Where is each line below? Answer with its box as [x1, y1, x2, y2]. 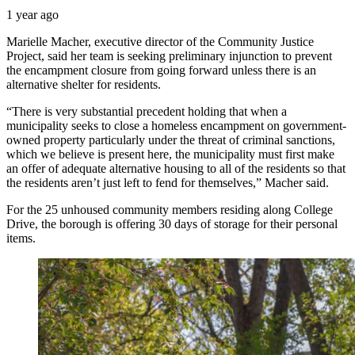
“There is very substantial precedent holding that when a [6, 104, 287, 118]
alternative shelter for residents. [6, 77, 161, 91]
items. [6, 231, 36, 245]
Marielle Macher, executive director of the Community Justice [6, 34, 314, 48]
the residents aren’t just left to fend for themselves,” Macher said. [6, 175, 329, 189]
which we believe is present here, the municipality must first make [6, 147, 334, 161]
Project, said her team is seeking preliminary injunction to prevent [6, 48, 332, 63]
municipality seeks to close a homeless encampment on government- [6, 118, 346, 132]
